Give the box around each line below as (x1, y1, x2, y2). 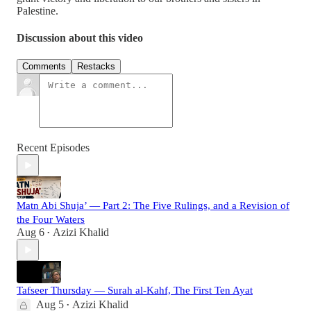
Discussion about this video (17, 32, 143, 44)
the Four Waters (17, 214, 85, 226)
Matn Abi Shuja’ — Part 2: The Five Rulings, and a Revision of (17, 200, 289, 212)
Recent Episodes (17, 142, 90, 154)
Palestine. (17, 4, 58, 17)
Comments (22, 61, 66, 72)
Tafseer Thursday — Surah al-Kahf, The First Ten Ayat (17, 285, 253, 296)
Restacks (77, 61, 115, 72)
